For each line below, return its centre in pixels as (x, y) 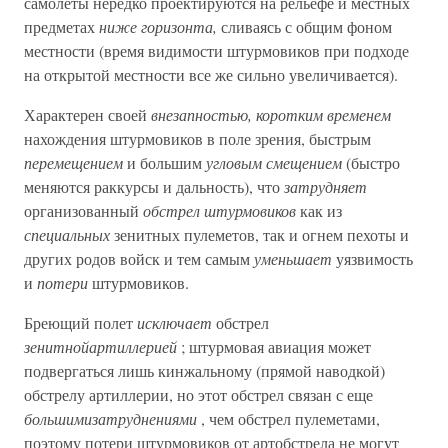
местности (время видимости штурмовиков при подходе (216, 50)
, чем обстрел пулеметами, (288, 418)
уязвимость (372, 258)
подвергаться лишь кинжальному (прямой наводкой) (204, 370)
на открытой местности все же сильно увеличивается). (211, 74)
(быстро (371, 162)
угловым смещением (274, 162)
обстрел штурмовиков (219, 210)
